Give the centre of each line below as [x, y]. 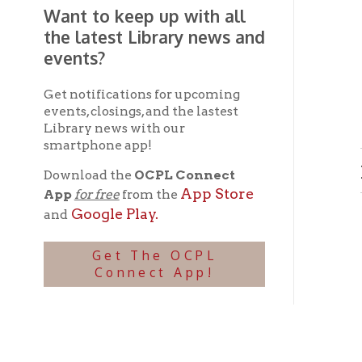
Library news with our [102, 37]
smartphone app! [87, 53]
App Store [194, 95]
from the [133, 96]
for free [86, 96]
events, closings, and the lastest [126, 22]
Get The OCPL [138, 151]
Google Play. [101, 113]
